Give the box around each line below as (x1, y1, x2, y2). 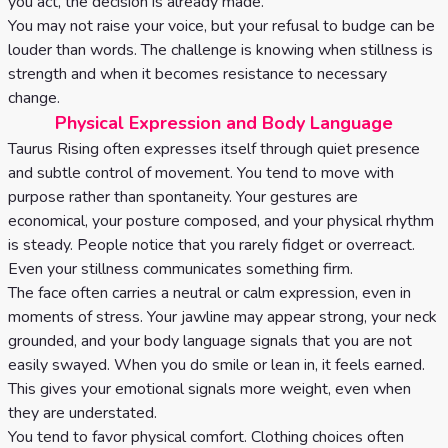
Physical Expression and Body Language (55, 111, 393, 135)
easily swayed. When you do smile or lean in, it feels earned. (8, 354, 425, 376)
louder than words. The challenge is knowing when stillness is (8, 39, 433, 61)
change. (8, 87, 60, 109)
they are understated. (8, 402, 157, 424)
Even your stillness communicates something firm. (8, 258, 353, 280)
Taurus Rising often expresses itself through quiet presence (8, 138, 420, 160)
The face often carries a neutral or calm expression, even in (8, 282, 411, 304)
